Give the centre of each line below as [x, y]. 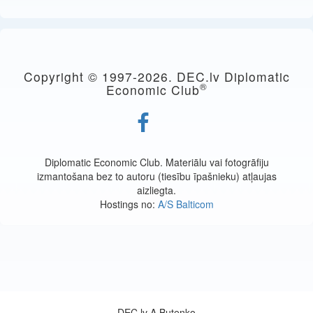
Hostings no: [129, 204]
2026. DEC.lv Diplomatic [213, 77]
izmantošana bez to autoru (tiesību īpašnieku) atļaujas [156, 176]
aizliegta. [156, 190]
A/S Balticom [185, 204]
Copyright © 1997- [80, 77]
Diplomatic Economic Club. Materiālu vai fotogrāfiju [156, 162]
